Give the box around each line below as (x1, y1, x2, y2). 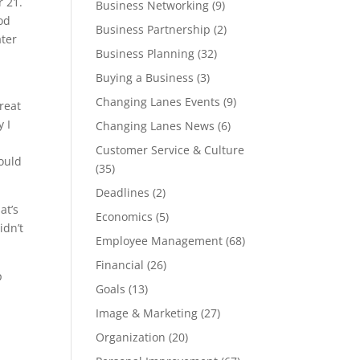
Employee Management (96, 233, 223, 248)
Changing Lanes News (96, 118, 215, 133)
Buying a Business (96, 70, 194, 85)
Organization (96, 329, 166, 345)
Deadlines (96, 185, 150, 200)
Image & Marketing (96, 305, 198, 321)
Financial (96, 257, 145, 272)
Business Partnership (96, 22, 211, 37)
